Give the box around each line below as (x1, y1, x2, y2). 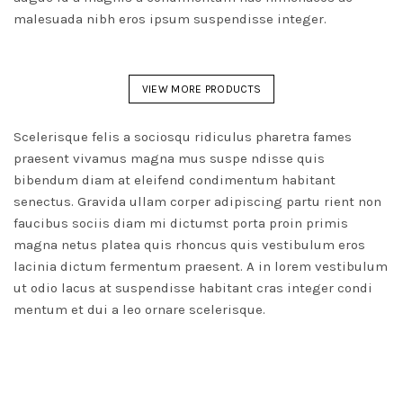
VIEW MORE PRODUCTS (141, 83, 262, 96)
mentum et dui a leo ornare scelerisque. (13, 301, 265, 318)
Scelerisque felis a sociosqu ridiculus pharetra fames (13, 129, 352, 146)
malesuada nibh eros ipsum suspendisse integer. (13, 11, 327, 28)
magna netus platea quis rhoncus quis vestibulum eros (13, 237, 365, 254)
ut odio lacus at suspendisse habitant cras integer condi (13, 280, 372, 297)
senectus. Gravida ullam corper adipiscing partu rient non (13, 193, 381, 210)
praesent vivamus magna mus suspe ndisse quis (13, 150, 325, 167)
